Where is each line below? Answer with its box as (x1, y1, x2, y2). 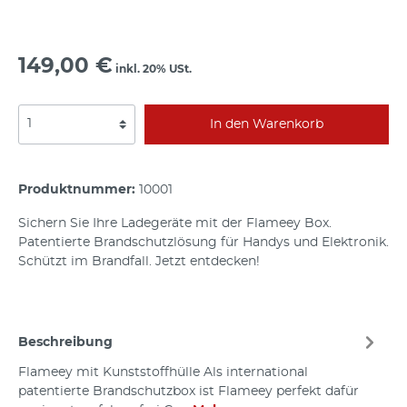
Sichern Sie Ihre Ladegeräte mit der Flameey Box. (18, 216, 332, 230)
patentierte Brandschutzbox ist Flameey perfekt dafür (18, 384, 359, 398)
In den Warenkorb (210, 117, 324, 131)
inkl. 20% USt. (113, 63, 192, 74)
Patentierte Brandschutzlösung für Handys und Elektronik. (18, 235, 389, 249)
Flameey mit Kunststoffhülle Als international (18, 365, 308, 379)
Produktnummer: (18, 183, 139, 196)
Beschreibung (18, 335, 113, 349)
